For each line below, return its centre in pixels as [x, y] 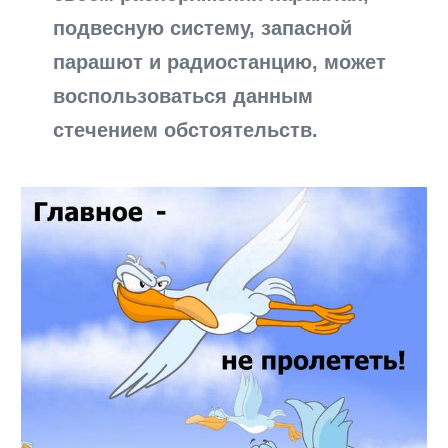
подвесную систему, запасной [203, 28]
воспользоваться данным [183, 96]
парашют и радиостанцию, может [220, 62]
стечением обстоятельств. [186, 130]
